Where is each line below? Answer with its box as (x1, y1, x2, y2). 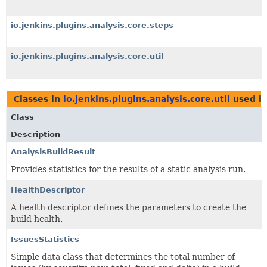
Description (11, 129, 60, 139)
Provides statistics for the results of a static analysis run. (11, 164, 246, 174)
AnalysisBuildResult (11, 147, 95, 156)
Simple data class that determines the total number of (11, 252, 235, 262)
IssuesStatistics (11, 234, 79, 244)
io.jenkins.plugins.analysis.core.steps (11, 20, 173, 30)
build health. (11, 213, 63, 223)
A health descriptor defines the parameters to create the (11, 202, 246, 212)
